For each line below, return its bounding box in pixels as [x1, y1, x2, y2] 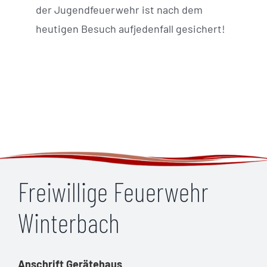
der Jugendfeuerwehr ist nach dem [36, 3, 203, 16]
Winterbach [17, 206, 120, 238]
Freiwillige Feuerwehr [17, 175, 209, 207]
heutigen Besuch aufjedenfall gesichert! [36, 22, 225, 35]
